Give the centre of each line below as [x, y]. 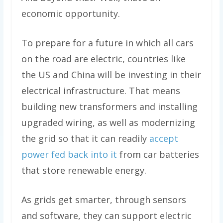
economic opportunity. [70, 14]
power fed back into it [69, 155]
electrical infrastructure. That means [101, 91]
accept [164, 139]
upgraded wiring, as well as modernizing [108, 123]
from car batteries [158, 155]
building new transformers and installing [109, 107]
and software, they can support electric [106, 216]
